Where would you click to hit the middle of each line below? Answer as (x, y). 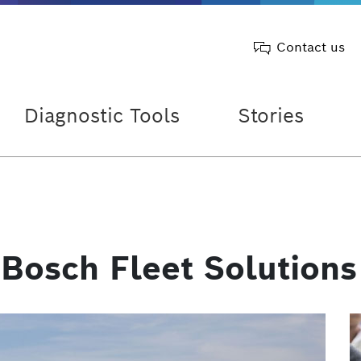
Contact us (311, 47)
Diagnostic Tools (102, 116)
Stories (271, 116)
